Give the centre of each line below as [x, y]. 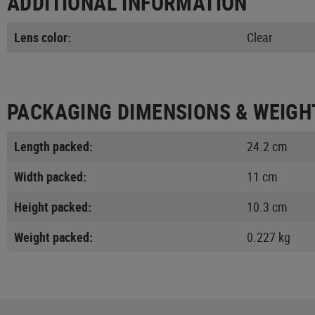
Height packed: [53, 206]
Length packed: [53, 146]
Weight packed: [53, 237]
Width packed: [50, 176]
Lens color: [43, 37]
